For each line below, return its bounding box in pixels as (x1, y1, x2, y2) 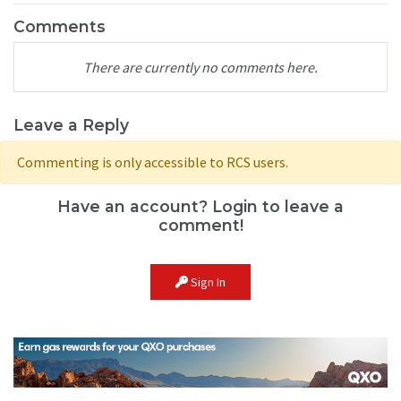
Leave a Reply (13, 115, 129, 134)
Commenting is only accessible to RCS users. (16, 153, 288, 172)
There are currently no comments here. (83, 57, 318, 76)
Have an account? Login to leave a (57, 196, 344, 216)
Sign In (188, 273, 226, 290)
